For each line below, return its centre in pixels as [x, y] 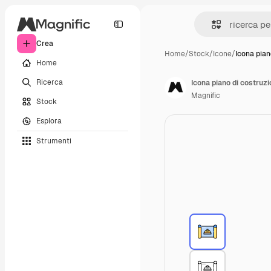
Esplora [49, 121]
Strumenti [54, 141]
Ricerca [50, 82]
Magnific [206, 96]
